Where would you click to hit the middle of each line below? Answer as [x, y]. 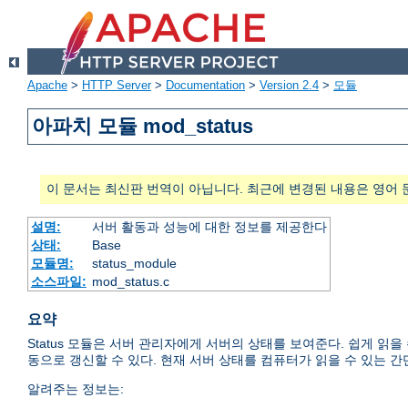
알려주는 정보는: [76, 389]
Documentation [205, 86]
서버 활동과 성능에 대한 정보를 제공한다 [209, 227]
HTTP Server [117, 86]
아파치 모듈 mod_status [143, 127]
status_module [134, 264]
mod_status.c [130, 282]
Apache [47, 86]
